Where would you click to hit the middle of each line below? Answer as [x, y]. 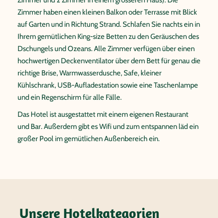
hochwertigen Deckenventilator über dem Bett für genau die [109, 61]
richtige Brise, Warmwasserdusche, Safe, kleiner [90, 73]
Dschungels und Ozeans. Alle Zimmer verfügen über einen [106, 48]
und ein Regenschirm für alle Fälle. [70, 97]
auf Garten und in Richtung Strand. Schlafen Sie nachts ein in [109, 24]
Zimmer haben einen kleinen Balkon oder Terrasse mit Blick [107, 12]
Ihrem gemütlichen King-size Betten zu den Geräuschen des [108, 36]
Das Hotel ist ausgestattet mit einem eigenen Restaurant [103, 114]
